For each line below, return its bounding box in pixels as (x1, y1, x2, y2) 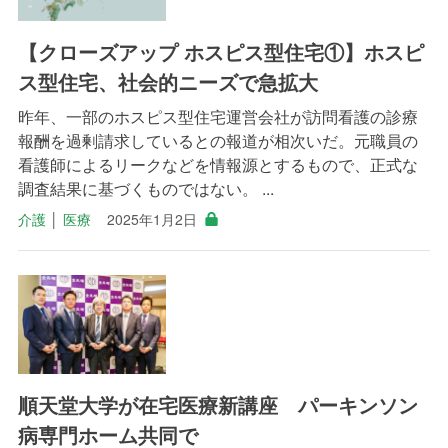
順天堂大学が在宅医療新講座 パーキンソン (17, 389, 418, 419)
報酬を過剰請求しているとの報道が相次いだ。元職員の (17, 128, 418, 152)
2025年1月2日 (106, 208, 197, 229)
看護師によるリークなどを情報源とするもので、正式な (17, 152, 418, 176)
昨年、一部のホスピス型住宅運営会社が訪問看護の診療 (17, 104, 418, 128)
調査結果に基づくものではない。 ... (17, 176, 274, 200)
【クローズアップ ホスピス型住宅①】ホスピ (17, 36, 424, 66)
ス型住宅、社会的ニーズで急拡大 (17, 66, 318, 96)
